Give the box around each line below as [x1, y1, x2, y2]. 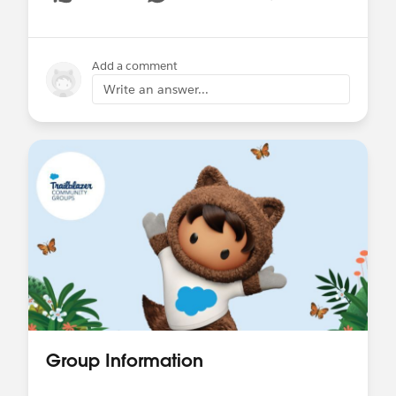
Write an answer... [103, 80, 209, 97]
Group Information [46, 347, 203, 371]
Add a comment [92, 57, 178, 73]
